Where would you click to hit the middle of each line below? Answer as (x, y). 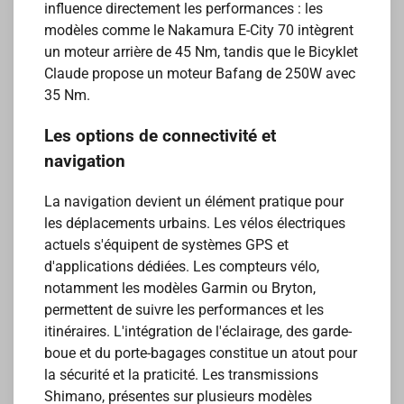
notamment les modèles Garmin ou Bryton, (180, 288)
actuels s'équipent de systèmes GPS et (167, 244)
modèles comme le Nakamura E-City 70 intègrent (199, 31)
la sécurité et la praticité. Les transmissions (182, 374)
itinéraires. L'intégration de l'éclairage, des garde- (198, 331)
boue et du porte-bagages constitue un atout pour (201, 353)
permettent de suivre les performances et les (184, 309)
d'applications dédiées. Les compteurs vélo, (182, 266)
